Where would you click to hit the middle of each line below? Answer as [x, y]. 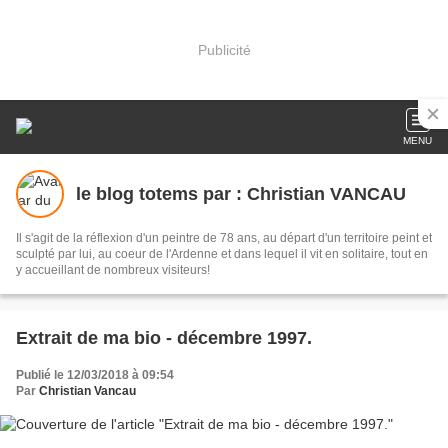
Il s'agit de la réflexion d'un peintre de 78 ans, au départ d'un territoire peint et [224, 238]
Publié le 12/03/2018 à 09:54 [95, 375]
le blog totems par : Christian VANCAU [241, 193]
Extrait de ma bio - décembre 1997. [164, 338]
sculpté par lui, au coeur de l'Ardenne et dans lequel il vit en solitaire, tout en [222, 254]
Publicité [224, 49]
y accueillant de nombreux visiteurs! [113, 270]
